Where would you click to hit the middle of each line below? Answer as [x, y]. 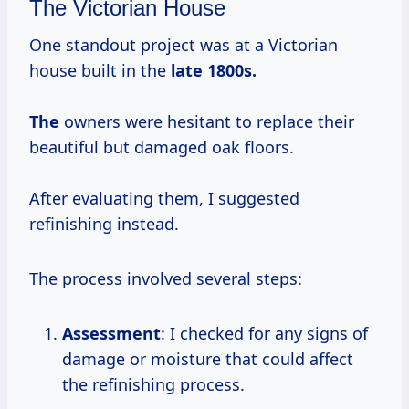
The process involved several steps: [166, 278]
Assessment [111, 333]
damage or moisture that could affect [208, 358]
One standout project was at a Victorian [184, 44]
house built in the [100, 70]
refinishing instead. [104, 223]
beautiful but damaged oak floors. [162, 147]
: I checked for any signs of [264, 333]
